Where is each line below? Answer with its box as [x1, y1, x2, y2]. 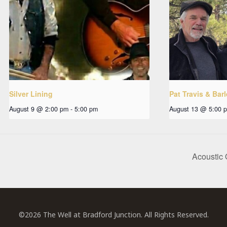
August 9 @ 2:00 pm [9, 104, 68, 113]
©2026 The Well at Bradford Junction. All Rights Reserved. [18, 209, 209, 219]
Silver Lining [9, 88, 53, 99]
